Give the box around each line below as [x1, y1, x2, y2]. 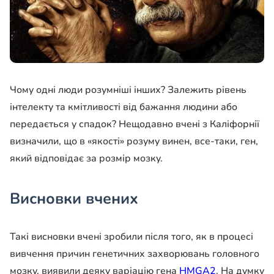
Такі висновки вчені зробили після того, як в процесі [10, 230, 253, 244]
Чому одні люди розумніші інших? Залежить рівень [10, 83, 246, 97]
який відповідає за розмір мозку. [10, 152, 163, 166]
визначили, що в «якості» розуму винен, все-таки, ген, [10, 135, 258, 149]
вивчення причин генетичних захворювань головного [10, 247, 259, 261]
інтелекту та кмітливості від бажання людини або [10, 100, 237, 114]
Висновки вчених [10, 188, 138, 210]
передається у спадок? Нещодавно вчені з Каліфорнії [10, 117, 259, 131]
